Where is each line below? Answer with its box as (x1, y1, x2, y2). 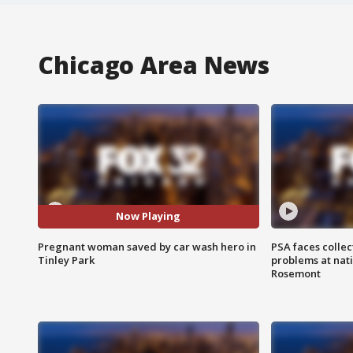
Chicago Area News (38, 48, 270, 81)
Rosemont (270, 266, 321, 281)
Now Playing (116, 209, 181, 224)
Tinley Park (38, 252, 95, 267)
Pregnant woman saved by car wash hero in (38, 239, 256, 254)
